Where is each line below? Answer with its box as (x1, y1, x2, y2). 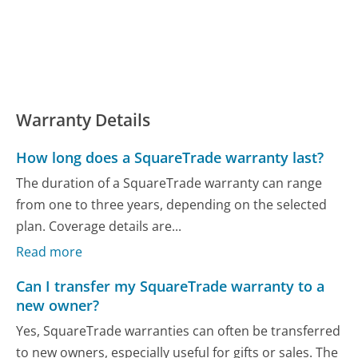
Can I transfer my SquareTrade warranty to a (16, 276, 325, 296)
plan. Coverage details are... (16, 217, 182, 235)
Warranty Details (16, 109, 151, 132)
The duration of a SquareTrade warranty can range (16, 173, 323, 192)
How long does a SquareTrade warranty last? (16, 148, 324, 168)
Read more (16, 243, 83, 261)
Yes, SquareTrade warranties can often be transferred (16, 321, 341, 340)
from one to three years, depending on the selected (16, 195, 328, 213)
